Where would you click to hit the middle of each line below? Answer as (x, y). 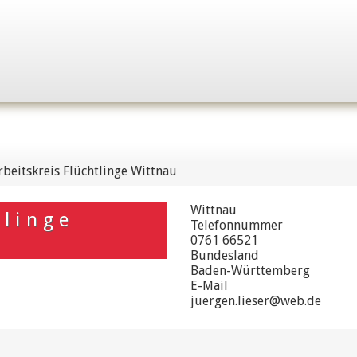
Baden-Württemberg (250, 271)
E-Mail (209, 286)
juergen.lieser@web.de (255, 301)
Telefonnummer (236, 225)
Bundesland (224, 255)
